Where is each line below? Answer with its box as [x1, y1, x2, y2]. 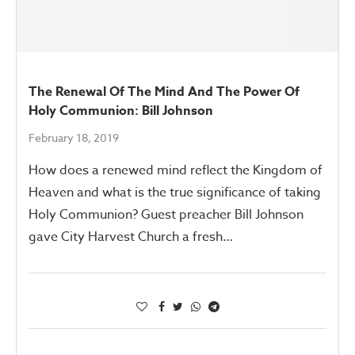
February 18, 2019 [29, 129, 119, 145]
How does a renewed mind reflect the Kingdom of [29, 160, 323, 180]
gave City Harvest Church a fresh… [29, 227, 233, 246]
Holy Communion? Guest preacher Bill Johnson [29, 204, 303, 224]
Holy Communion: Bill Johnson [29, 101, 213, 120]
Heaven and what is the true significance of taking [29, 182, 321, 202]
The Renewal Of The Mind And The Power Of [29, 82, 300, 101]
